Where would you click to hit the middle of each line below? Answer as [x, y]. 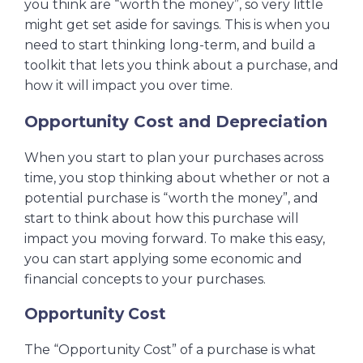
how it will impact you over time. [128, 85]
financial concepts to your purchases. [145, 279]
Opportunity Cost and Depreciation [176, 121]
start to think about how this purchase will [162, 218]
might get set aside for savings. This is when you [177, 24]
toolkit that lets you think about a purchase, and [181, 65]
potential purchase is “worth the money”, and [171, 198]
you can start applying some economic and [163, 258]
